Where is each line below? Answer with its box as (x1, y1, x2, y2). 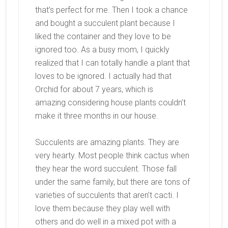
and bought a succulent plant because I (35, 18, 175, 28)
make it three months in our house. (35, 111, 160, 121)
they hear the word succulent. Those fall (35, 164, 177, 174)
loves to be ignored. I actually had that (35, 71, 172, 81)
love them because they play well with (35, 204, 170, 213)
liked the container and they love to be (35, 32, 171, 41)
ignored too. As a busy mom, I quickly (35, 45, 169, 54)
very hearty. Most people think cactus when (35, 151, 189, 160)
